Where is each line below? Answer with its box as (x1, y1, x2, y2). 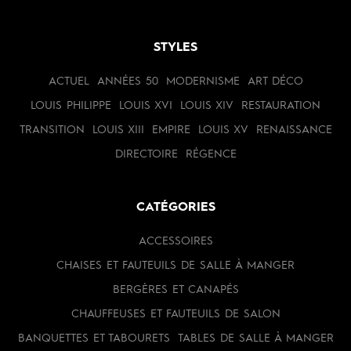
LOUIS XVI (119, 100, 172, 111)
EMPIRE (151, 125, 190, 136)
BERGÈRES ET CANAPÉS (112, 284, 239, 295)
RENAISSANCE (255, 125, 332, 136)
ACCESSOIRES (138, 236, 213, 247)
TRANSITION (19, 125, 85, 136)
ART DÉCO (247, 76, 303, 87)
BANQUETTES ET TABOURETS (17, 333, 170, 344)
